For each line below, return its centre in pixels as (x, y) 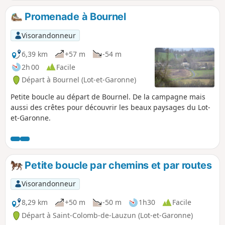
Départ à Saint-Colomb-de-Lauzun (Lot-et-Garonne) (107, 215)
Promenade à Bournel (74, 17)
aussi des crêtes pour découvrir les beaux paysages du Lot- (110, 107)
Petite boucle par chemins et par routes (117, 165)
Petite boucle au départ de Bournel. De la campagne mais (108, 97)
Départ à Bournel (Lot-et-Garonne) (79, 80)
